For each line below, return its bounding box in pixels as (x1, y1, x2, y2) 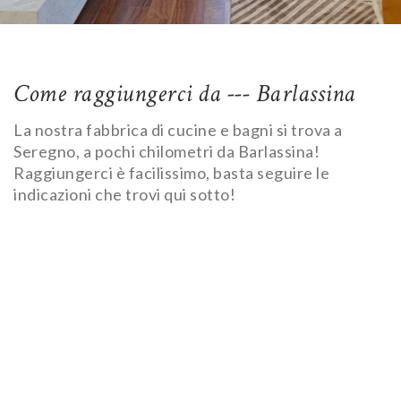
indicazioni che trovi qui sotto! (13, 184, 235, 204)
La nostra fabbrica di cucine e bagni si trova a (13, 120, 343, 140)
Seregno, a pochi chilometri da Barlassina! (13, 141, 320, 161)
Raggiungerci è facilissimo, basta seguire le (13, 163, 329, 183)
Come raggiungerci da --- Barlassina (13, 77, 356, 110)
